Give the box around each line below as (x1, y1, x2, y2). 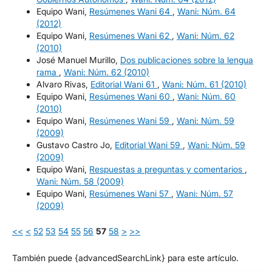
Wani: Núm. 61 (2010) (161, 78, 246, 89)
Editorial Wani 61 (90, 78, 157, 89)
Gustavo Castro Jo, (36, 139, 115, 150)
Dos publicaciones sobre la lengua (120, 54, 253, 65)
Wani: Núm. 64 (177, 5, 236, 16)
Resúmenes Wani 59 (89, 115, 172, 126)
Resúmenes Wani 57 (89, 188, 171, 199)
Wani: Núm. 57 (175, 188, 233, 199)
